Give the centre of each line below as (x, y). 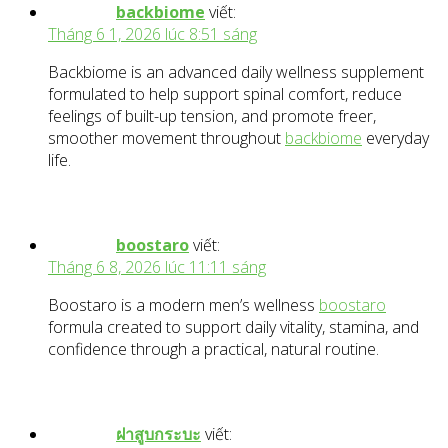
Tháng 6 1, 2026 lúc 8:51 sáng (152, 34)
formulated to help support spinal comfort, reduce (225, 94)
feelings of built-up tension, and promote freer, (212, 116)
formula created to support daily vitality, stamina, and (233, 327)
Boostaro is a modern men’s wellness (183, 305)
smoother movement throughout (166, 138)
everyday (395, 138)
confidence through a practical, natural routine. (213, 349)
